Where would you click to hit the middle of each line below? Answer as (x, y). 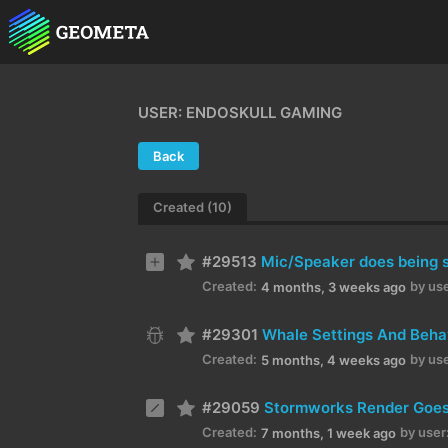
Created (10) (192, 207)
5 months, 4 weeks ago (333, 359)
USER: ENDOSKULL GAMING (240, 112)
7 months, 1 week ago (328, 432)
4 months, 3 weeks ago (333, 286)
